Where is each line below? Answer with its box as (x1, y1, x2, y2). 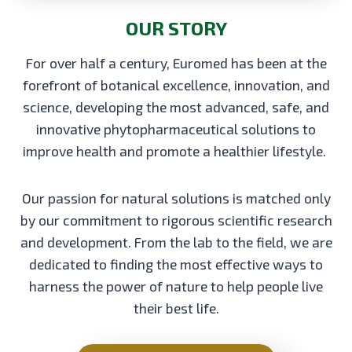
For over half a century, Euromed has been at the (25, 53, 327, 71)
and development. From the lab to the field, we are (20, 233, 332, 251)
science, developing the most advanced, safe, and (23, 97, 329, 115)
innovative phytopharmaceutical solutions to (36, 119, 316, 137)
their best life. (133, 299, 219, 317)
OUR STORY (125, 16, 227, 39)
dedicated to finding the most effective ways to (29, 255, 323, 273)
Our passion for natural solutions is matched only (21, 189, 331, 207)
